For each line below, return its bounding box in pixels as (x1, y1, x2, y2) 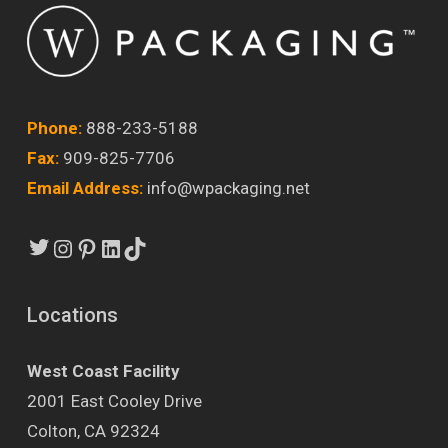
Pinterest (97, 222, 196, 251)
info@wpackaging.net (146, 178, 310, 199)
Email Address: (26, 178, 143, 199)
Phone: (26, 118, 82, 139)
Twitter (49, 220, 125, 249)
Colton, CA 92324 (26, 421, 160, 442)
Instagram (73, 222, 185, 251)
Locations (26, 303, 118, 328)
